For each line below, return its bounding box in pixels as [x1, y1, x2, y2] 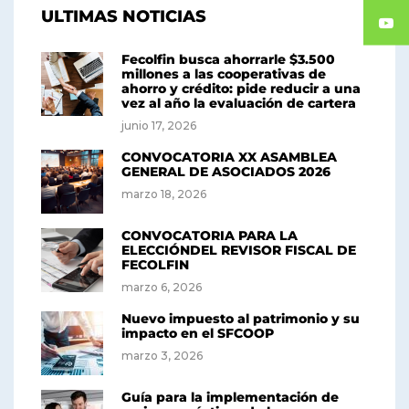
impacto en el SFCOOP [121, 324, 274, 341]
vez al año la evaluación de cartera [121, 94, 356, 111]
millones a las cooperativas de [121, 65, 326, 82]
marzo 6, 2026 [121, 279, 202, 294]
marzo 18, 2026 [121, 186, 206, 201]
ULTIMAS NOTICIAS [41, 5, 206, 26]
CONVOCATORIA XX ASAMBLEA [121, 148, 337, 165]
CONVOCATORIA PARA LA [121, 226, 298, 244]
